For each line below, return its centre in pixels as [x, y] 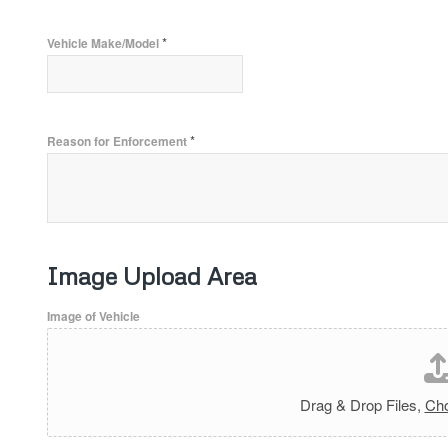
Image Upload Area [152, 275]
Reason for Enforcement [118, 141]
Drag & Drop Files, [362, 404]
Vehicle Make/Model [104, 43]
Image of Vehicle [93, 316]
